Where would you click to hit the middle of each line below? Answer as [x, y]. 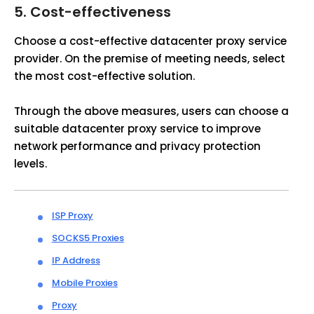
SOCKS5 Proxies [88, 238]
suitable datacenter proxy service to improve [137, 129]
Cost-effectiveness [101, 12]
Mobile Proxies [84, 283]
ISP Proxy [72, 216]
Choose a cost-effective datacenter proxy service [150, 41]
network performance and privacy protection [137, 146]
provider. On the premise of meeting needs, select [150, 59]
